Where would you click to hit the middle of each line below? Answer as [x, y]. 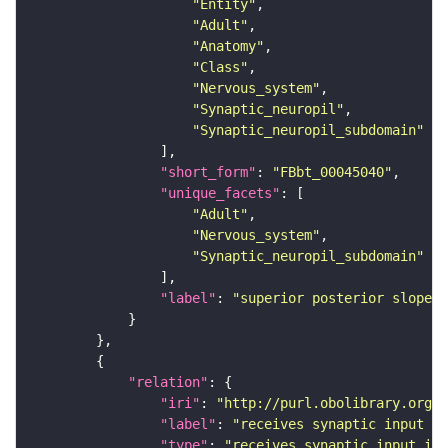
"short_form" [208, 172]
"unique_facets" [220, 193]
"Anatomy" [228, 46]
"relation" [168, 382]
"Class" [220, 67]
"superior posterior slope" [336, 298]
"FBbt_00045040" [332, 172]
